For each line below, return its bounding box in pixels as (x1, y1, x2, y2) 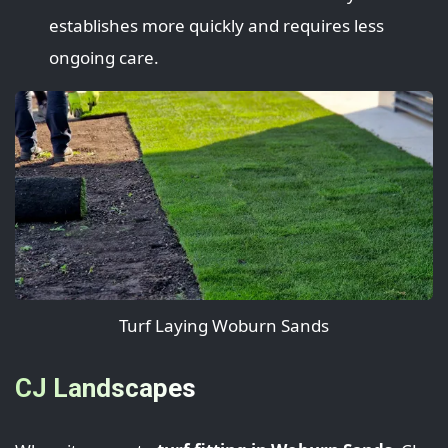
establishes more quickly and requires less (49, 13, 384, 37)
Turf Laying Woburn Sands (119, 313, 329, 337)
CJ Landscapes (15, 373, 196, 404)
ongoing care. (49, 45, 159, 69)
